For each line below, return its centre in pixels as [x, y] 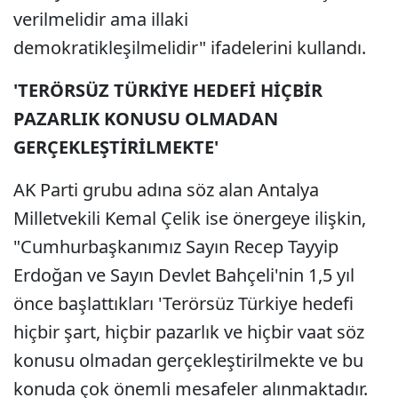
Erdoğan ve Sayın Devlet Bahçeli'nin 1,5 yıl [184, 275]
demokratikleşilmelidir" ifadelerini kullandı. [190, 48]
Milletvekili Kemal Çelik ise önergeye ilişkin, [190, 218]
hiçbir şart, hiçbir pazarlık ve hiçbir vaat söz [189, 332]
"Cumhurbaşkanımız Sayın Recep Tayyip [176, 247]
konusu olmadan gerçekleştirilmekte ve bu [188, 360]
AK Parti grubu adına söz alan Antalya [166, 190]
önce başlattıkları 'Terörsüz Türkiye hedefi [183, 303]
